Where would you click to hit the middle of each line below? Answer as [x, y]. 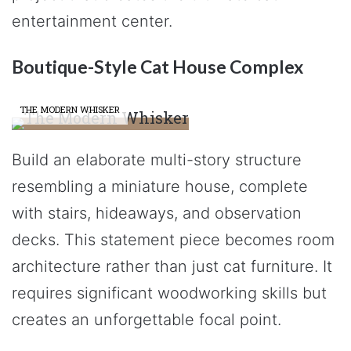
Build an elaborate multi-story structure [157, 159]
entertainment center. [92, 21]
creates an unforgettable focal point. [147, 319]
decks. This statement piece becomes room [173, 239]
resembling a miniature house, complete [160, 186]
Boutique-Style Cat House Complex [157, 67]
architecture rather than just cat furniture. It [172, 266]
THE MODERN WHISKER [70, 109]
